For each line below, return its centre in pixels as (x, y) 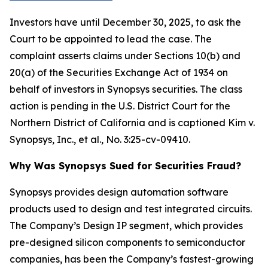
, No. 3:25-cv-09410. (146, 139)
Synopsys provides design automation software (119, 192)
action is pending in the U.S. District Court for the (120, 106)
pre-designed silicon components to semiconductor (127, 242)
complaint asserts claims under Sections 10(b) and (125, 56)
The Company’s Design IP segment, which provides (126, 226)
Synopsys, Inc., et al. (55, 139)
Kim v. (241, 123)
